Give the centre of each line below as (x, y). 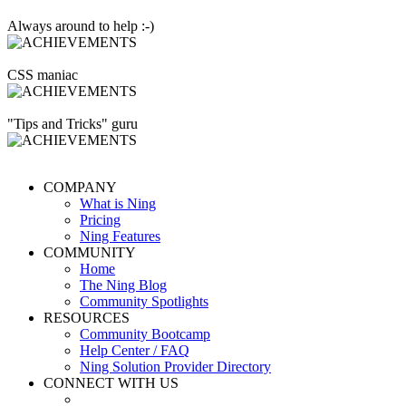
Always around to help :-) (81, 25)
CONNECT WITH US (111, 382)
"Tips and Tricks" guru (72, 123)
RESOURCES (87, 317)
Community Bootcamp (145, 333)
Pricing (100, 219)
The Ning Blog (123, 285)
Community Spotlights (144, 301)
